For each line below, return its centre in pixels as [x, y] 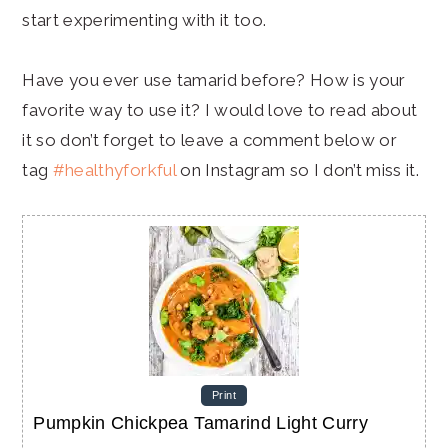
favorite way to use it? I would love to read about [220, 109]
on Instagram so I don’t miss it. [297, 169]
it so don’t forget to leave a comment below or [210, 139]
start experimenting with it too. [144, 19]
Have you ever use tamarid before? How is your [214, 79]
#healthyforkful [114, 169]
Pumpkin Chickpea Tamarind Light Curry [200, 422]
